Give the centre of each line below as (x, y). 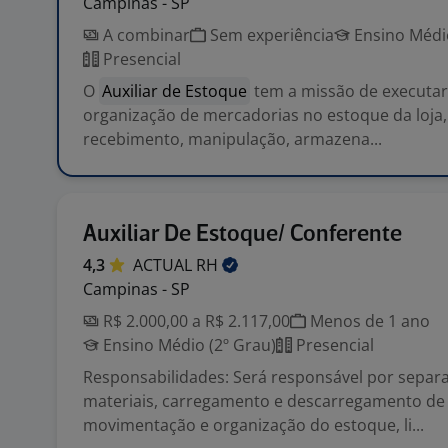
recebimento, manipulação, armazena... (232, 139)
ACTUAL (164, 265)
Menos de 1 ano (368, 321)
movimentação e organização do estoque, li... (253, 425)
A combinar (144, 35)
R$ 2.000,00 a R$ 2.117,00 (194, 321)
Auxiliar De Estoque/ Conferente (242, 234)
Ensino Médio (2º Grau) (187, 345)
